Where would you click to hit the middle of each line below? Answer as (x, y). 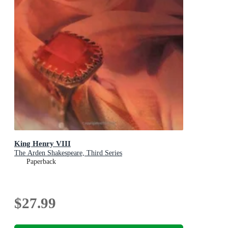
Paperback (41, 162)
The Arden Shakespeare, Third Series (68, 153)
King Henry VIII (42, 144)
